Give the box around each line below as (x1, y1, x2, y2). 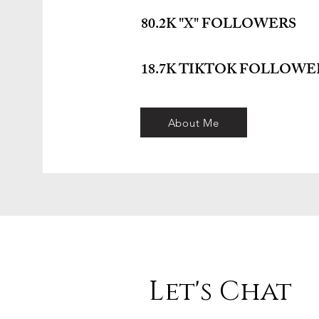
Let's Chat (149, 273, 292, 310)
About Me (167, 115, 219, 130)
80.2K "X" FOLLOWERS (140, 13, 296, 38)
